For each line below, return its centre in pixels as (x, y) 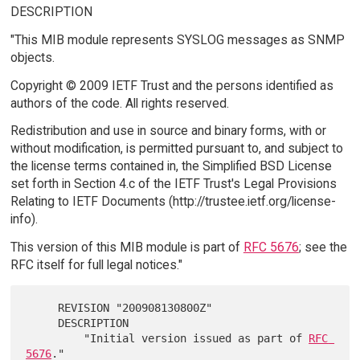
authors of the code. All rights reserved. (119, 103)
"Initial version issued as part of (196, 339)
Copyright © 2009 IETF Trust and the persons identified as (172, 85)
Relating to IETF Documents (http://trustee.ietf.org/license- (173, 202)
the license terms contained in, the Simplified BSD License (171, 166)
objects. (32, 57)
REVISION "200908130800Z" (42, 308)
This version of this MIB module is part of (127, 247)
